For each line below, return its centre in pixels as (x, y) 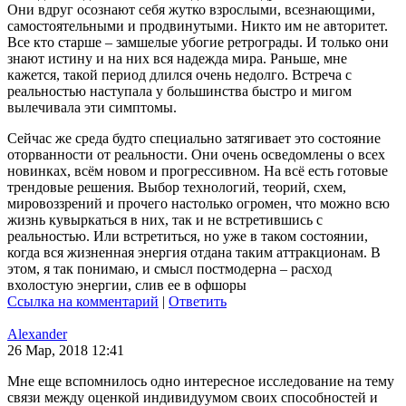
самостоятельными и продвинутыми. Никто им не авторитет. (198, 26)
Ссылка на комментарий (83, 301)
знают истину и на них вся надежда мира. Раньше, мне (177, 58)
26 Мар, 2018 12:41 (66, 350)
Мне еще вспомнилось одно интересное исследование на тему (201, 381)
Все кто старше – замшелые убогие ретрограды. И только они (198, 42)
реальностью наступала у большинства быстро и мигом (179, 91)
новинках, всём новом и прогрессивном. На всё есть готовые (198, 171)
